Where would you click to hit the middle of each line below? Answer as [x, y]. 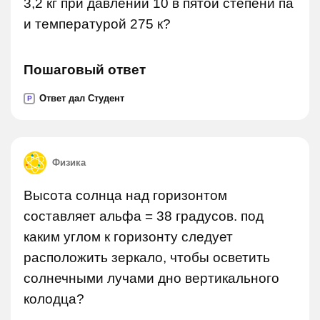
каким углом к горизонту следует [128, 237]
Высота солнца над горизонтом [125, 195]
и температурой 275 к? [97, 24]
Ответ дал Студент [82, 98]
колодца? [54, 299]
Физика [69, 162]
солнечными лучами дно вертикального [151, 278]
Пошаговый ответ [85, 70]
